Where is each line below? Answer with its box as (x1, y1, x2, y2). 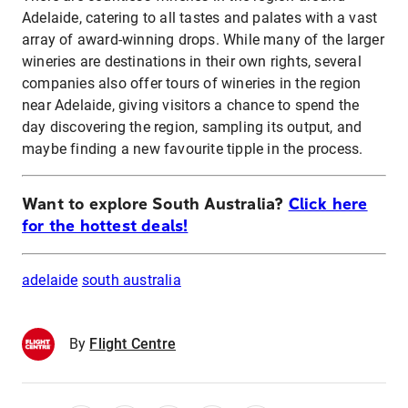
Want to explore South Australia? (22, 193, 289, 214)
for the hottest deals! (22, 215, 189, 236)
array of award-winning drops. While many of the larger (22, 30, 384, 48)
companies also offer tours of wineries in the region (22, 74, 362, 92)
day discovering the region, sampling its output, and (22, 117, 362, 136)
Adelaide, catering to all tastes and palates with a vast (22, 8, 378, 26)
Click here (288, 193, 368, 214)
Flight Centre (89, 334, 177, 352)
